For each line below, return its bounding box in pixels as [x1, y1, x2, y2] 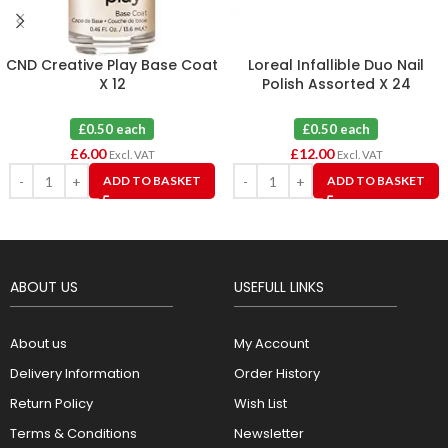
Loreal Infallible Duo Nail [248, 55, 424, 75]
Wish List [234, 394, 287, 414]
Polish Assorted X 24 [261, 74, 411, 94]
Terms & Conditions [10, 424, 137, 444]
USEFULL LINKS [234, 277, 324, 298]
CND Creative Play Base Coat [6, 55, 218, 75]
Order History [234, 364, 320, 384]
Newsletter [234, 424, 304, 444]
